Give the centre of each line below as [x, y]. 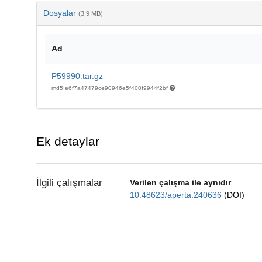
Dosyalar [61, 13]
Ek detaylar [68, 141]
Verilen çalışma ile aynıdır [180, 182]
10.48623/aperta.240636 [177, 194]
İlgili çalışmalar [69, 183]
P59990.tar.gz [77, 76]
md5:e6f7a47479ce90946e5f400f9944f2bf [110, 88]
